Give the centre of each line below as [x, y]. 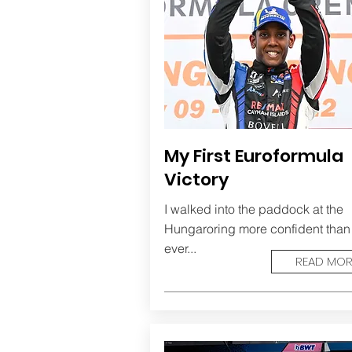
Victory [196, 180]
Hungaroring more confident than [257, 229]
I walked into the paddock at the [253, 209]
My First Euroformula [253, 156]
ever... [180, 248]
